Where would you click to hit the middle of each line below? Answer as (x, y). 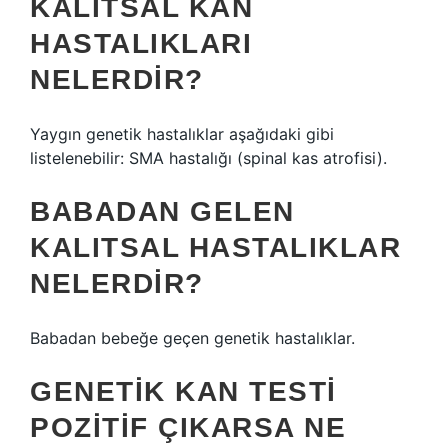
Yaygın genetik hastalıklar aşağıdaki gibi (182, 134)
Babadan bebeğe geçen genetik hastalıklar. (192, 338)
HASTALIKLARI (141, 43)
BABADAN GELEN (162, 211)
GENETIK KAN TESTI (183, 391)
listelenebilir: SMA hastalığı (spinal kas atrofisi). (208, 158)
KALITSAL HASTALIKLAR (215, 247)
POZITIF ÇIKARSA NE (188, 427)
